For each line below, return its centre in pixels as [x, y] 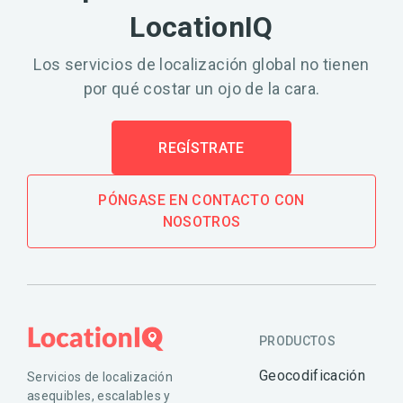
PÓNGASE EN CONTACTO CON [201, 200]
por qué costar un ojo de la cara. [201, 89]
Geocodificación [312, 376]
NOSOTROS [201, 222]
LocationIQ [201, 27]
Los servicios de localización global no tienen [201, 64]
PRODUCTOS [297, 341]
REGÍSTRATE [201, 148]
